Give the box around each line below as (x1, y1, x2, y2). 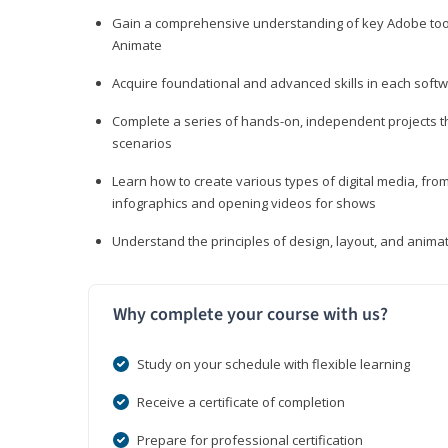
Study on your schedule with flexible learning (137, 355, 410, 374)
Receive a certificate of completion (137, 393, 345, 412)
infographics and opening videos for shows (112, 194, 376, 213)
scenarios (112, 134, 172, 153)
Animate (112, 36, 162, 55)
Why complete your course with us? (113, 302, 388, 328)
